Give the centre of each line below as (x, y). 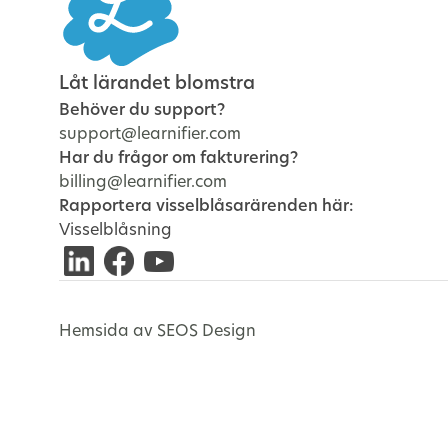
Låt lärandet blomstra (157, 83)
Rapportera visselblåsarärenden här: (206, 206)
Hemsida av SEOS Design (157, 331)
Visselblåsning (115, 230)
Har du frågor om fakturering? (178, 158)
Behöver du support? (142, 110)
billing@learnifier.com (143, 182)
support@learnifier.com (150, 134)
